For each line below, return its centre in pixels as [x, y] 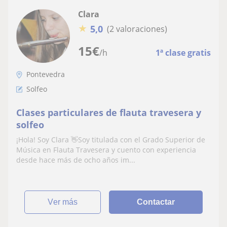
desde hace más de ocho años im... [76, 160]
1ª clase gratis [183, 52]
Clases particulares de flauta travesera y [109, 112]
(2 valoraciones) [137, 29]
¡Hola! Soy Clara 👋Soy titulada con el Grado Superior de [111, 139]
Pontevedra [46, 74]
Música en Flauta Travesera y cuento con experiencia [106, 149]
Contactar [156, 202]
